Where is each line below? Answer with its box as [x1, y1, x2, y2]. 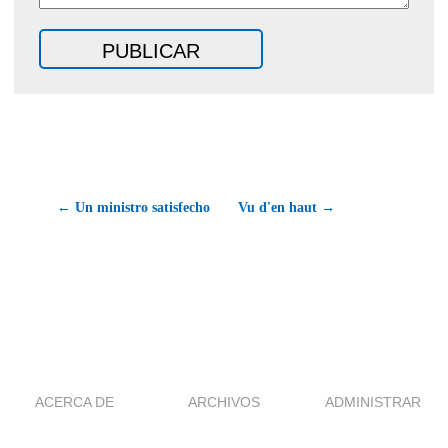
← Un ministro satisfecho [57, 200, 210, 216]
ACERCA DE [35, 394, 115, 411]
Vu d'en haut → [238, 200, 335, 216]
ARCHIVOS [188, 394, 260, 411]
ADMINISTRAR [325, 394, 422, 411]
